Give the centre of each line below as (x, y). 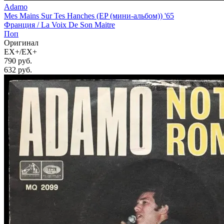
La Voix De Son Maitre (78, 25)
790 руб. (18, 61)
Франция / (22, 25)
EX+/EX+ (20, 52)
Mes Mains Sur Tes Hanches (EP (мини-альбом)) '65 (89, 16)
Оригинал (21, 43)
